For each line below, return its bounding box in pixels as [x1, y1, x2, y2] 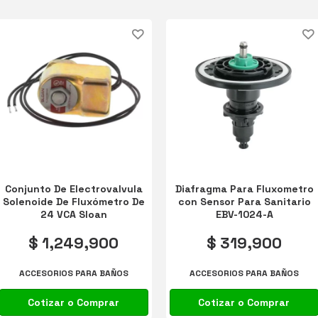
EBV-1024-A [215, 207, 273, 221]
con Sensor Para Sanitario [177, 194, 311, 208]
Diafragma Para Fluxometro [175, 182, 314, 195]
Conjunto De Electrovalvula [4, 182, 143, 195]
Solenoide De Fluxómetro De [2, 194, 145, 208]
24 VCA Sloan [40, 207, 107, 221]
